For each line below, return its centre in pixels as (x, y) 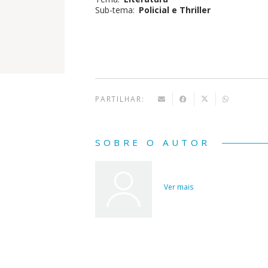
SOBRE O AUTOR (153, 142)
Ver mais (179, 186)
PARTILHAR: (120, 99)
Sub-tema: (115, 10)
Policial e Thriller (174, 10)
